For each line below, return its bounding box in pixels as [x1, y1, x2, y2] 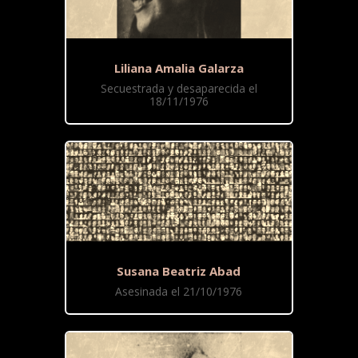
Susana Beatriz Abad [117, 263, 241, 280]
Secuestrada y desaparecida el [100, 81, 257, 97]
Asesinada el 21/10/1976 [115, 284, 243, 300]
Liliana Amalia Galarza [113, 60, 244, 77]
